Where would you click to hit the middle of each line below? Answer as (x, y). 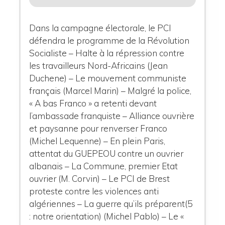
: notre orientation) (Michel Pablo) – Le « (107, 216)
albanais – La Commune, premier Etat (104, 166)
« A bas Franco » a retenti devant (93, 103)
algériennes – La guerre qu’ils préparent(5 (111, 203)
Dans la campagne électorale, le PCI (100, 28)
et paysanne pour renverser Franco (98, 128)
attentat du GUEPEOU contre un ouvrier (106, 153)
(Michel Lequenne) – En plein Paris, (97, 141)
